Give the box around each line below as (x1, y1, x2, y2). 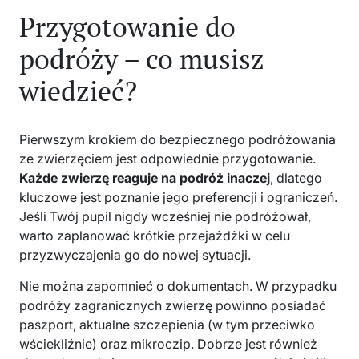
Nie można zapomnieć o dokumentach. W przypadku (19, 278, 337, 295)
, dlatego (270, 170, 322, 187)
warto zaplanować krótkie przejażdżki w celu (19, 228, 290, 244)
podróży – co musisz (19, 41, 264, 78)
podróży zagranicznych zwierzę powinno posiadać (19, 297, 326, 314)
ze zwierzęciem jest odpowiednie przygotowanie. (19, 151, 316, 167)
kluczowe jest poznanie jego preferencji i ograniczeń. (19, 189, 337, 206)
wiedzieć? (19, 73, 137, 110)
